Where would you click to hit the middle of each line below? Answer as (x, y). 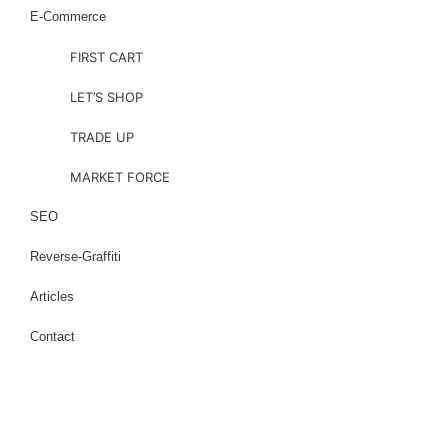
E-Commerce (68, 17)
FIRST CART (106, 57)
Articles (52, 297)
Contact (52, 337)
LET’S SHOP (106, 97)
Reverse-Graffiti (75, 257)
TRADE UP (102, 137)
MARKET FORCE (120, 177)
